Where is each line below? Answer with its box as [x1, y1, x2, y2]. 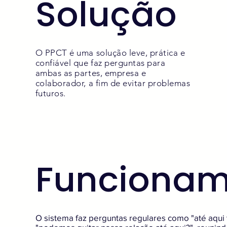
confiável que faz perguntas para [35, 58, 166, 68]
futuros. [35, 88, 66, 99]
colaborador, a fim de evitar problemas [35, 78, 191, 89]
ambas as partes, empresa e [35, 68, 146, 79]
